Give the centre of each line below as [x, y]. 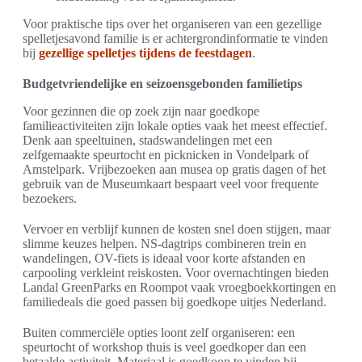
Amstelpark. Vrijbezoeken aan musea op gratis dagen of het [174, 170]
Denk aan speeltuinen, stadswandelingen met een [147, 141]
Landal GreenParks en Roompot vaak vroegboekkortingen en [179, 288]
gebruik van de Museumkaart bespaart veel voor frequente [170, 184]
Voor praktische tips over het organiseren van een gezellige [172, 24]
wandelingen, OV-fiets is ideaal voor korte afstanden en [164, 259]
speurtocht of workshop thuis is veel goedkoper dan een [164, 347]
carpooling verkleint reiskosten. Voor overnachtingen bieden [176, 273]
